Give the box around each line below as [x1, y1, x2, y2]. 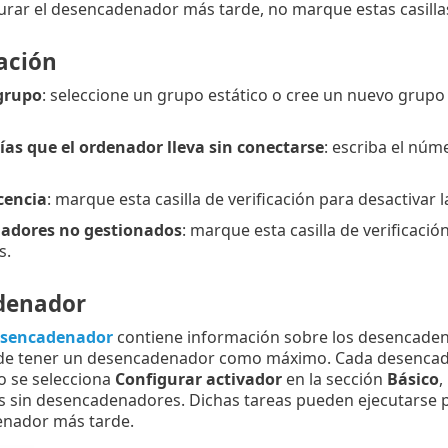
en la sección [281, 368, 387, 391]
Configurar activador [114, 368, 282, 391]
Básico [386, 368, 439, 391]
